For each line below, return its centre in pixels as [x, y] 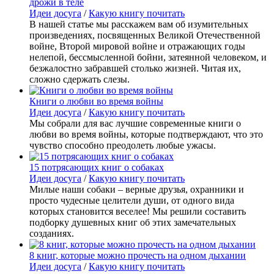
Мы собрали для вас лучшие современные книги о [135, 123]
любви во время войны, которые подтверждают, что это [146, 134]
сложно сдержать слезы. [80, 79]
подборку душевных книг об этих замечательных [133, 222]
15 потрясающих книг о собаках [97, 167]
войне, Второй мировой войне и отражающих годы [137, 46]
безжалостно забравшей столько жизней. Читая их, [135, 68]
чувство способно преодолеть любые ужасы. [123, 145]
